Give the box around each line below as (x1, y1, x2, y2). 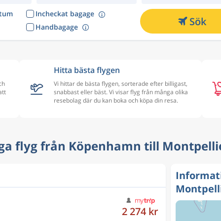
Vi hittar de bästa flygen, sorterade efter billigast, (54, 79, 187, 88)
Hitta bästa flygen (54, 65, 120, 75)
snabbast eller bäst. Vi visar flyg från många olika (54, 88, 188, 96)
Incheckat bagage (35, 9, 94, 18)
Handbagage (35, 22, 78, 32)
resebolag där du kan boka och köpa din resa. (54, 96, 178, 105)
